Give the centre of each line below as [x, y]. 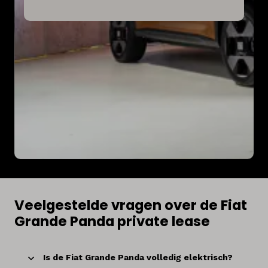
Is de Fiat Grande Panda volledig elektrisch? [138, 258]
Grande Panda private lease [112, 221]
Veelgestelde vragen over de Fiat [131, 205]
